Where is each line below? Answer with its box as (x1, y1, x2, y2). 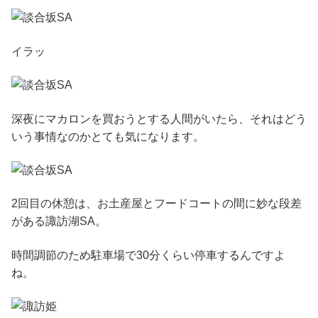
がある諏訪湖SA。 (11, 215, 106, 228)
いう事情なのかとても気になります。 (11, 130, 204, 143)
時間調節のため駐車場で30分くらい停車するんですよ (11, 248, 285, 261)
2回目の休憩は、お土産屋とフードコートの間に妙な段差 (11, 197, 302, 210)
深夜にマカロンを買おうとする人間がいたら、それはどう (11, 112, 307, 125)
